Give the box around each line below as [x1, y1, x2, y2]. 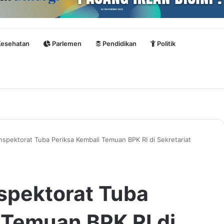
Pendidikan [101, 39, 136, 48]
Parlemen [50, 39, 81, 48]
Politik [155, 39, 175, 48]
